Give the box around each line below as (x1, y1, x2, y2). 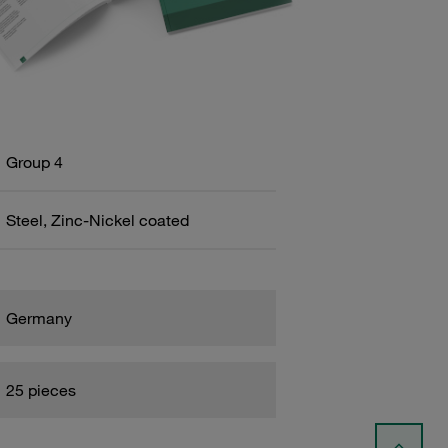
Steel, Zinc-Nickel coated (5, 209, 189, 230)
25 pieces (5, 379, 76, 400)
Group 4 (5, 151, 63, 172)
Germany (5, 307, 72, 328)
